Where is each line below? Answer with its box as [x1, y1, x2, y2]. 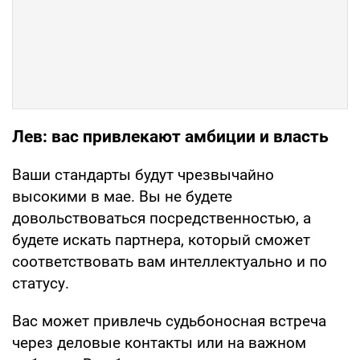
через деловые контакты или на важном [12, 333, 306, 352]
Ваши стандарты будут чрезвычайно [12, 165, 274, 184]
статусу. [12, 273, 69, 292]
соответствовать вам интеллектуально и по [12, 252, 327, 271]
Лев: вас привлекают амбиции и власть [12, 126, 329, 146]
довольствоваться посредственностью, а [12, 208, 311, 227]
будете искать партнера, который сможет [12, 230, 310, 249]
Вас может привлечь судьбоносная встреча [12, 311, 326, 330]
